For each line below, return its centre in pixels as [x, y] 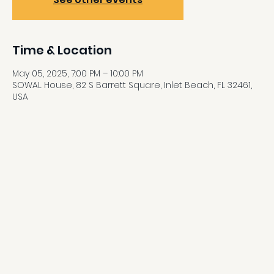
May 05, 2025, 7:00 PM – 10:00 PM [78, 73]
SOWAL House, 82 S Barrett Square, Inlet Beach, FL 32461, [132, 85]
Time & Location [62, 50]
